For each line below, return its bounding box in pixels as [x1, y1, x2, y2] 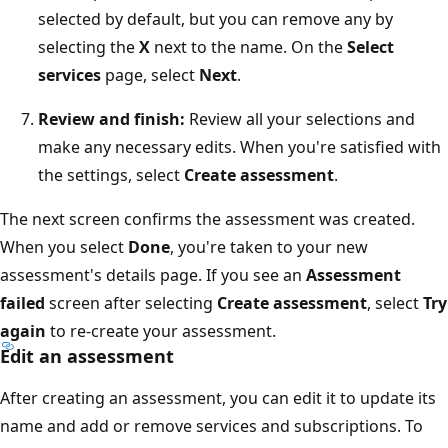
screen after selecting [45, 291, 217, 314]
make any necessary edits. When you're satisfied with [38, 135, 441, 158]
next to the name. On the [150, 35, 347, 58]
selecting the [38, 35, 139, 58]
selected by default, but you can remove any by [38, 7, 393, 30]
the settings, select [38, 163, 184, 186]
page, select [101, 63, 199, 86]
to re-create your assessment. [46, 319, 276, 342]
